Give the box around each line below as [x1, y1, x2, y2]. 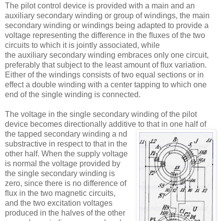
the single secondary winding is [5, 169, 115, 178]
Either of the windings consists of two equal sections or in [5, 70, 204, 79]
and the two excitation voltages [5, 198, 112, 207]
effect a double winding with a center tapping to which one [5, 80, 207, 89]
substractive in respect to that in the [5, 139, 127, 148]
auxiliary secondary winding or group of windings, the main [5, 11, 210, 20]
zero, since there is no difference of [5, 179, 126, 187]
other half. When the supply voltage [5, 149, 128, 158]
